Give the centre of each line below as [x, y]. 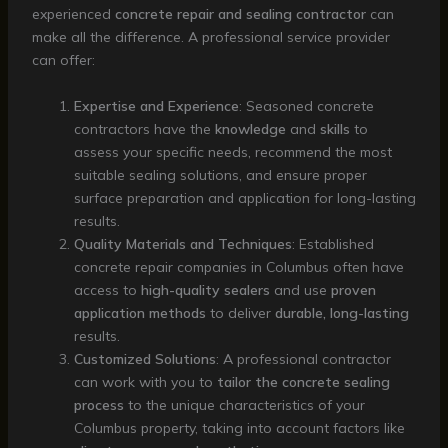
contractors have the [144, 128]
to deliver [240, 312]
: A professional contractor [303, 358]
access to [107, 289]
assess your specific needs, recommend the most [232, 151]
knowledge [250, 128]
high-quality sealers [205, 289]
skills [334, 128]
